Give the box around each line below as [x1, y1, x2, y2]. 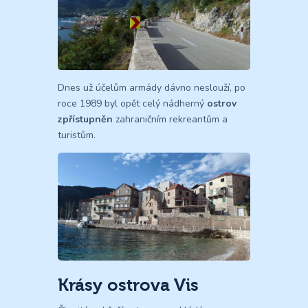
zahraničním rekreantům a [113, 112, 228, 126]
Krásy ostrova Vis [58, 275, 199, 296]
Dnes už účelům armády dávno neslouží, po [58, 80, 245, 94]
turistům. [58, 128, 96, 142]
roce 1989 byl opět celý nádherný [58, 96, 207, 110]
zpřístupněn [58, 112, 113, 126]
